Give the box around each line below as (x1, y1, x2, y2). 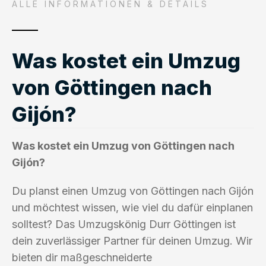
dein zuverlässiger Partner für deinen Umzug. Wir (12, 234, 252, 247)
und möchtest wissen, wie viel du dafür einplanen (12, 201, 253, 214)
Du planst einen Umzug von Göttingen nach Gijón (12, 184, 254, 197)
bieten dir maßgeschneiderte (12, 251, 152, 264)
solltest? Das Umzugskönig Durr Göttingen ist (12, 217, 236, 230)
